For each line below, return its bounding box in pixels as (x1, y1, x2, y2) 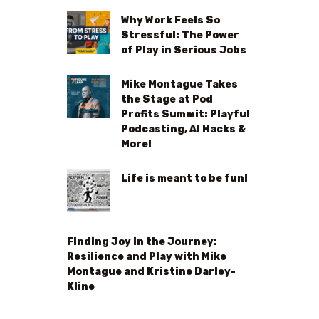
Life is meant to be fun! (121, 172, 249, 184)
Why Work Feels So (121, 14, 221, 26)
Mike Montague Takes (121, 78, 239, 90)
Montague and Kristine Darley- (67, 265, 236, 277)
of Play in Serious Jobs (121, 44, 247, 56)
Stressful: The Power (121, 29, 240, 41)
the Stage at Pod (121, 93, 214, 105)
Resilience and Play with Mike (67, 250, 226, 262)
